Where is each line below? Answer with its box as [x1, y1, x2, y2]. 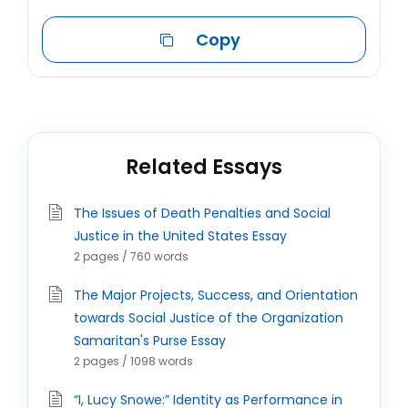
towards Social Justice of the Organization [74, 309, 343, 327]
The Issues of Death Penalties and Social [74, 204, 331, 222]
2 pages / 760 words [74, 249, 189, 264]
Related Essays [126, 153, 282, 181]
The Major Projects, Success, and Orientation [74, 286, 358, 304]
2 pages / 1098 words [74, 353, 193, 369]
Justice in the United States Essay [74, 227, 287, 245]
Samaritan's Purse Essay [74, 331, 226, 350]
